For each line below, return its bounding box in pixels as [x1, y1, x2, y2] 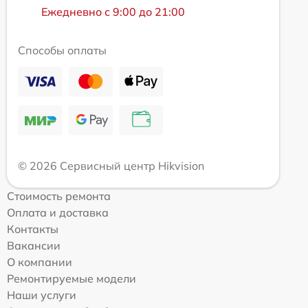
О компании [7, 255, 72, 269]
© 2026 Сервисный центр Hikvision [18, 159, 204, 173]
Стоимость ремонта [7, 189, 111, 203]
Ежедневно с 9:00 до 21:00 [41, 5, 185, 19]
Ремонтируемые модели [7, 272, 136, 285]
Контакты [7, 222, 58, 236]
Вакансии [7, 239, 60, 252]
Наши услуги [7, 288, 76, 302]
